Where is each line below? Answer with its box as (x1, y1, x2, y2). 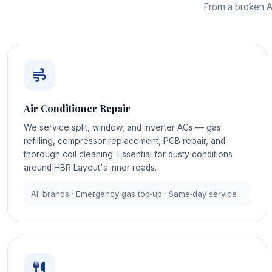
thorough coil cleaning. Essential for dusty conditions (23, 149, 233, 160)
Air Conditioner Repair (23, 102, 131, 115)
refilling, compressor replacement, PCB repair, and (23, 136, 225, 146)
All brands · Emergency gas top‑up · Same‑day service (31, 188, 237, 199)
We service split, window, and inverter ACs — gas (23, 123, 221, 133)
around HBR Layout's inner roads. (23, 163, 157, 173)
